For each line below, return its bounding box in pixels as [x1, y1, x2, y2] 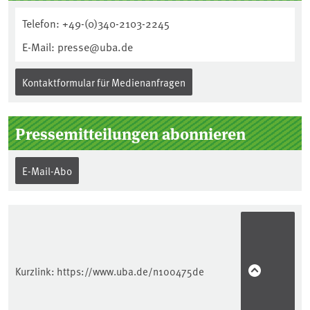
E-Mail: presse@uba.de [22, 38, 133, 54]
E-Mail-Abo [22, 163, 72, 178]
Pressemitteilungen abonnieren [15, 121, 246, 145]
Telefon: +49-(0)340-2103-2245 [22, 15, 170, 30]
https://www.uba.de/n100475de [57, 263, 204, 278]
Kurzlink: [15, 263, 57, 278]
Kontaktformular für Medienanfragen [22, 74, 185, 89]
